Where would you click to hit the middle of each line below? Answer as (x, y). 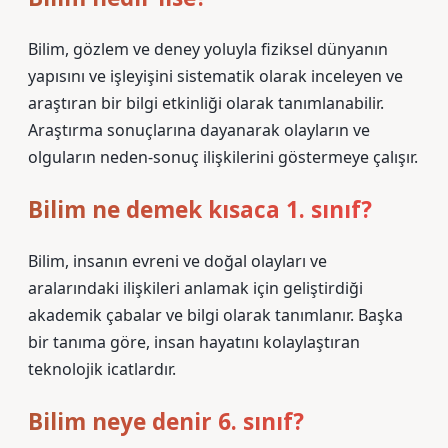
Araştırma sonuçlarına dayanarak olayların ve (199, 130)
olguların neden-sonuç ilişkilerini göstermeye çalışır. (223, 157)
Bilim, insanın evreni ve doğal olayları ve (177, 261)
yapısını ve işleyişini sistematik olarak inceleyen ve (215, 76)
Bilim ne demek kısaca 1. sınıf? (200, 209)
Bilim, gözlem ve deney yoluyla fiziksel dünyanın (208, 49)
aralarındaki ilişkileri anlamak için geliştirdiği (195, 288)
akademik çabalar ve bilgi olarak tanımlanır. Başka (215, 315)
